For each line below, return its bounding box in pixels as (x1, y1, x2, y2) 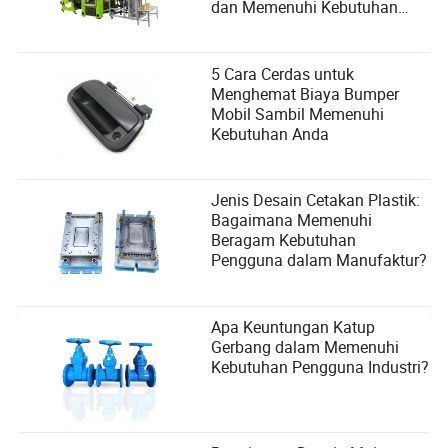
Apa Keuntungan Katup (211, 315, 376, 338)
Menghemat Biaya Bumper (211, 82, 400, 105)
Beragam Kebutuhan (211, 229, 357, 252)
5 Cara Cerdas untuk (211, 62, 355, 85)
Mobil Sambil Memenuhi (211, 102, 385, 125)
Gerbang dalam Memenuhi (211, 335, 400, 358)
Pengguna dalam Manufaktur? (211, 249, 428, 272)
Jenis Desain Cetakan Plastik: (211, 189, 421, 212)
